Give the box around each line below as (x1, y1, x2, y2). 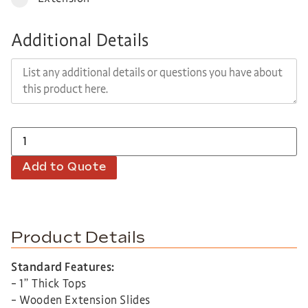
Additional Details (11, 29, 149, 51)
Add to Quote (22, 160, 107, 174)
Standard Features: (11, 259, 115, 274)
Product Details (11, 228, 146, 247)
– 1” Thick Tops (11, 276, 87, 291)
